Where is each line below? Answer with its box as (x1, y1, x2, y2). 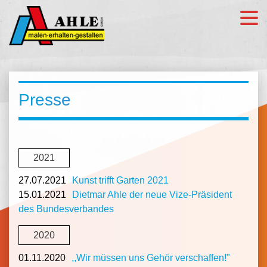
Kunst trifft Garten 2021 (72, 175, 169, 186)
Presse (18, 91, 71, 109)
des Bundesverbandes (18, 204, 114, 215)
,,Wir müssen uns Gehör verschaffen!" (72, 252, 230, 263)
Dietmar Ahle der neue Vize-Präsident (72, 190, 232, 200)
